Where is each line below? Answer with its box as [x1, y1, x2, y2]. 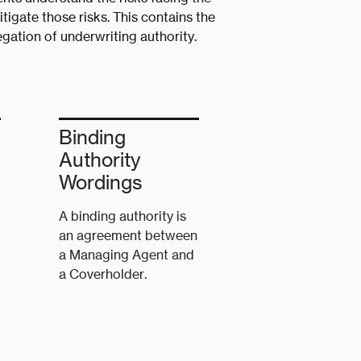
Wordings [59, 171, 143, 194]
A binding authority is [59, 208, 187, 225]
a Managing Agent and [59, 247, 195, 263]
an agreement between [59, 227, 198, 244]
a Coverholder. [59, 266, 147, 283]
